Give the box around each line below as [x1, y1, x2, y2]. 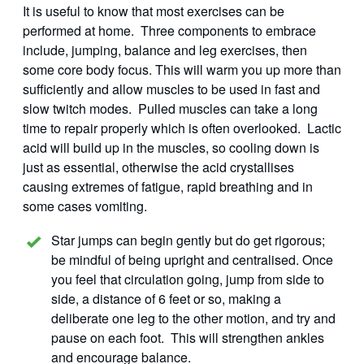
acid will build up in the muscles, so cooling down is [23, 138, 319, 158]
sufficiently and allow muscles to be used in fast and [23, 80, 320, 99]
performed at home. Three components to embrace [23, 21, 316, 41]
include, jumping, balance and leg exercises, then [23, 41, 307, 60]
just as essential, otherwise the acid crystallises [23, 158, 294, 177]
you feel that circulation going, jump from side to [51, 270, 324, 289]
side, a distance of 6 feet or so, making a [51, 289, 281, 309]
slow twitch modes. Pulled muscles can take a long [23, 99, 318, 119]
